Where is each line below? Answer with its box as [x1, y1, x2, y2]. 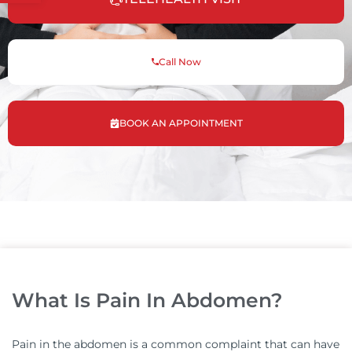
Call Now [158, 56, 201, 68]
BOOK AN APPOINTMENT [119, 117, 243, 129]
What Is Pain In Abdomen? [12, 288, 283, 312]
